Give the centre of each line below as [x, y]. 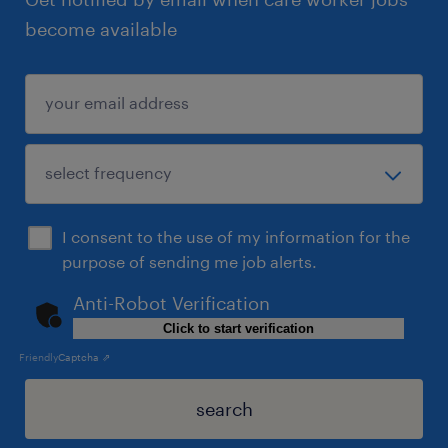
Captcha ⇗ [84, 356]
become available [101, 28]
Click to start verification [238, 328]
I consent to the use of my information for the [236, 236]
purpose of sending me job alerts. [189, 261]
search [224, 408]
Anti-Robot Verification [171, 302]
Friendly [38, 356]
